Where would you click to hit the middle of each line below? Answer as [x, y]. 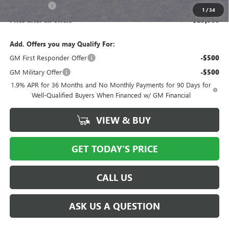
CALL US [114, 177]
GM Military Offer [36, 72]
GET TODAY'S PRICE [114, 148]
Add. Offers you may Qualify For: [62, 43]
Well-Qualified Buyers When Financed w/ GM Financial [111, 95]
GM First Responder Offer [48, 57]
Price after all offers [41, 19]
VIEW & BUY [122, 120]
